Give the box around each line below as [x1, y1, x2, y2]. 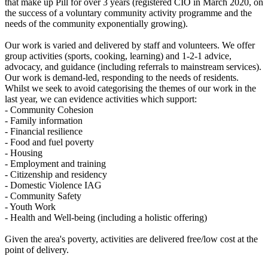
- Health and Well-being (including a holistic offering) [5, 212, 207, 223]
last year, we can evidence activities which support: [5, 94, 197, 105]
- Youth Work [5, 202, 56, 212]
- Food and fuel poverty [5, 137, 94, 148]
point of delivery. [5, 245, 69, 255]
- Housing [5, 148, 42, 159]
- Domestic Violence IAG [5, 180, 102, 191]
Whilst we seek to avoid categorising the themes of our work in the [5, 83, 256, 94]
